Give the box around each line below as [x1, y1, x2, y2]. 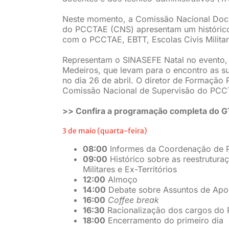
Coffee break [107, 195, 159, 205]
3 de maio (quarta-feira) [62, 126, 147, 136]
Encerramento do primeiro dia [105, 215, 223, 226]
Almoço [105, 174, 138, 185]
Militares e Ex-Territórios [82, 164, 177, 175]
